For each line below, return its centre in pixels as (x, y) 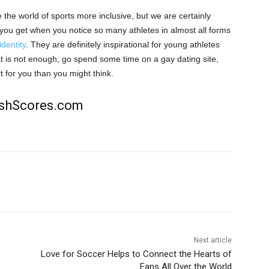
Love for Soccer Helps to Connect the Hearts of (136, 254)
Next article (213, 240)
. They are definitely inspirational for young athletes (123, 45)
